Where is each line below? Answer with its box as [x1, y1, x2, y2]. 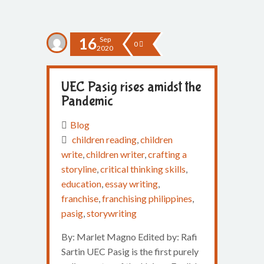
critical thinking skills [100, 163, 186, 174]
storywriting [87, 207, 137, 219]
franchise [61, 193, 98, 204]
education [61, 178, 101, 189]
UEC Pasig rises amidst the [61, 79, 201, 95]
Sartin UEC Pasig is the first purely [61, 246, 199, 257]
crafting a [148, 148, 187, 160]
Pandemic [61, 93, 113, 109]
